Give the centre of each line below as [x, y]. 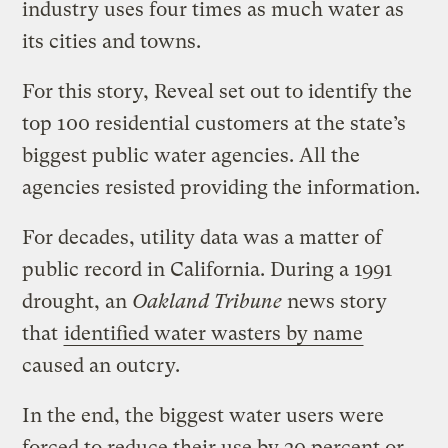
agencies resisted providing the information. [221, 188]
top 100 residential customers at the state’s [214, 124]
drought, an [77, 302]
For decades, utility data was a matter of [202, 238]
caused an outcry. [101, 366]
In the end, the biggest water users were [203, 416]
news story [335, 302]
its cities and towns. [112, 42]
